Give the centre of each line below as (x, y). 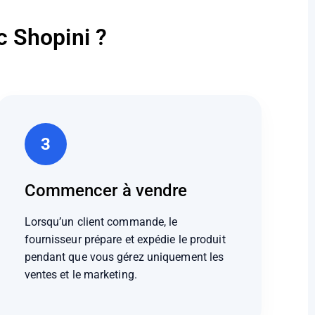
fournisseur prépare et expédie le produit (125, 239)
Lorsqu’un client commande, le (101, 221)
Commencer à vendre (106, 190)
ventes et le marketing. (81, 274)
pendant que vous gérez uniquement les (124, 257)
